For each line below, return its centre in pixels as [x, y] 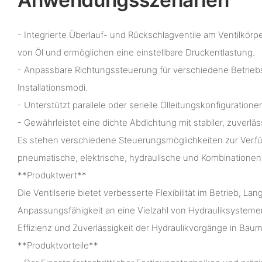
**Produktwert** [52, 175]
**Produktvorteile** [58, 246]
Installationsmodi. [53, 88]
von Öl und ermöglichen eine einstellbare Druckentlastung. [136, 53]
